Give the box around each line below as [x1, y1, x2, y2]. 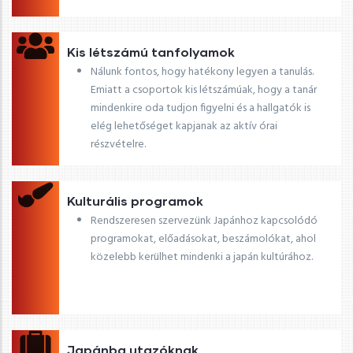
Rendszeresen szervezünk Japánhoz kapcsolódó [91, 211, 318, 230]
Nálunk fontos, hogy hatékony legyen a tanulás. [91, 62, 314, 81]
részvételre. [91, 135, 146, 154]
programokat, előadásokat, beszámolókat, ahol [91, 229, 316, 248]
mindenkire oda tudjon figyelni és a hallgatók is [91, 98, 310, 117]
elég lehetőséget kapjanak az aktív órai [91, 117, 277, 136]
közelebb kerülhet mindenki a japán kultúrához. [91, 247, 313, 266]
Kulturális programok [67, 192, 203, 208]
